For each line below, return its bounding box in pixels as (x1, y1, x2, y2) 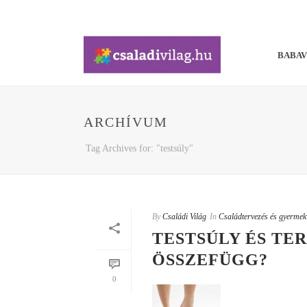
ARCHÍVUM (84, 114, 168, 130)
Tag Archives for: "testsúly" (86, 143, 193, 153)
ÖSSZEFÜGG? (152, 251, 268, 269)
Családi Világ (162, 212, 206, 221)
